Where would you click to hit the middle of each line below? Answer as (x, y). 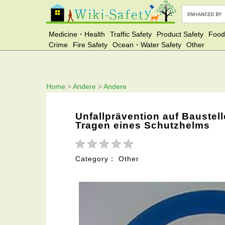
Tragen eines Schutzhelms (143, 125)
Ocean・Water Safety (147, 45)
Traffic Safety (131, 34)
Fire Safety (90, 45)
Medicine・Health (77, 34)
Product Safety (180, 34)
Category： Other (107, 159)
